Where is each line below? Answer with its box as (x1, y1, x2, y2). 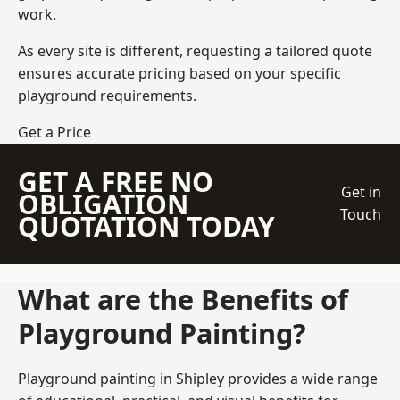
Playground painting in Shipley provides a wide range (18, 368, 378, 388)
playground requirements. (18, 85, 196, 105)
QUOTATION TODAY (18, 207, 275, 245)
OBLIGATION (18, 185, 188, 222)
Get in (340, 182, 381, 203)
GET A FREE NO (18, 162, 213, 200)
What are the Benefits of (18, 279, 348, 318)
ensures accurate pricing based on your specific (18, 62, 341, 83)
